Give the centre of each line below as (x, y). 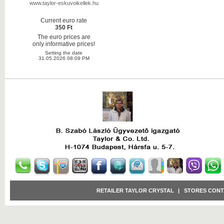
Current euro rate (64, 21)
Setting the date (64, 53)
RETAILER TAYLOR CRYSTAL (135, 191)
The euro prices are (64, 37)
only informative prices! (64, 44)
